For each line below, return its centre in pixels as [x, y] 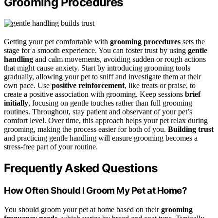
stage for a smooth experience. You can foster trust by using [96, 51]
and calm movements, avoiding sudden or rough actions [119, 59]
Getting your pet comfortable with [57, 42]
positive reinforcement [88, 86]
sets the [193, 42]
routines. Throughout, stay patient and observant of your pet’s [98, 112]
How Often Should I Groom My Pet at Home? [96, 191]
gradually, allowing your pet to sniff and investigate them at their [102, 77]
